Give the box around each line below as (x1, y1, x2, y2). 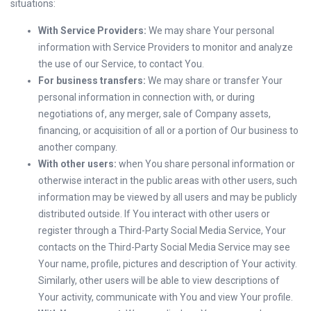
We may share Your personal (146, 25, 274, 36)
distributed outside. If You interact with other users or (38, 208, 270, 219)
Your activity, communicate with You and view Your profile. (38, 292, 293, 303)
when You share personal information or (117, 158, 295, 169)
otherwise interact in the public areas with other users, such (38, 175, 297, 186)
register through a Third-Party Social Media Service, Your (38, 225, 286, 236)
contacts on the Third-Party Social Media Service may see (38, 242, 290, 253)
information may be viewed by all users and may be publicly (38, 192, 297, 203)
